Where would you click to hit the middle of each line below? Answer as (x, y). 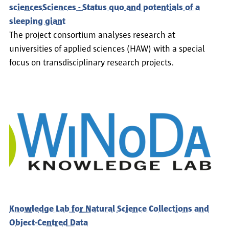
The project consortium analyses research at (92, 36)
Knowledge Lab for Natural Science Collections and (109, 209)
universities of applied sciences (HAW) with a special (107, 49)
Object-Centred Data (49, 223)
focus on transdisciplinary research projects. (91, 63)
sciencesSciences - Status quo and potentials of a (105, 8)
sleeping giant (37, 22)
